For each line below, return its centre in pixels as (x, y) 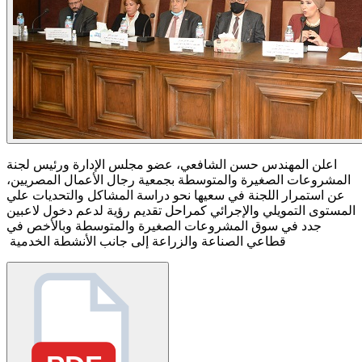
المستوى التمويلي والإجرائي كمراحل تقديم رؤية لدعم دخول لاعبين (181, 210)
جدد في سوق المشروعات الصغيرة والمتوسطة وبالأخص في (164, 225)
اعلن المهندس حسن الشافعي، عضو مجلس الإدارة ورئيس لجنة (172, 164)
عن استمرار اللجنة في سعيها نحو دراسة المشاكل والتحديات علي (176, 195)
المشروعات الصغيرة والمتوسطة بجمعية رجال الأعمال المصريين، (179, 179)
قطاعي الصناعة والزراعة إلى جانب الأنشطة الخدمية (146, 241)
